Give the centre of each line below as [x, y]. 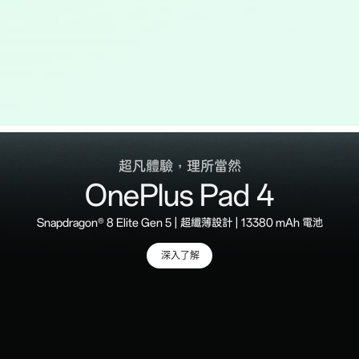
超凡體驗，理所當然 [179, 167]
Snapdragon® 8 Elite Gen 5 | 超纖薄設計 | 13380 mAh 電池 [179, 223]
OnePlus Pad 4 [179, 196]
